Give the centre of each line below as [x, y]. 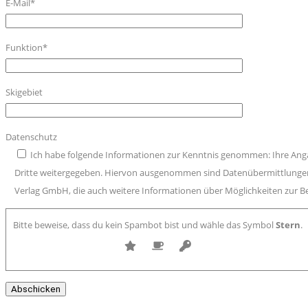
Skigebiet [24, 92]
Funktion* [26, 47]
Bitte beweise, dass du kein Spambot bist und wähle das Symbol [143, 225]
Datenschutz [31, 137]
